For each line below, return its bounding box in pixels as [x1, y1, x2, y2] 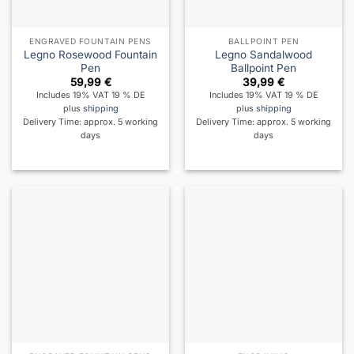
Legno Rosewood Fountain [24, 47, 157, 61]
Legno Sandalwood [215, 47, 312, 61]
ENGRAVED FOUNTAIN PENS [29, 36, 152, 46]
